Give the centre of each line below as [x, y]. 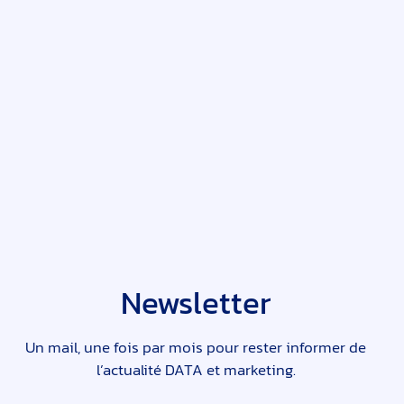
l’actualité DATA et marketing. [196, 370]
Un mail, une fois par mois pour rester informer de [196, 348]
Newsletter [196, 303]
